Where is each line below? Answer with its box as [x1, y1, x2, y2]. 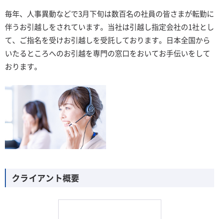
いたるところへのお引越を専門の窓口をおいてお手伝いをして [5, 48, 210, 58]
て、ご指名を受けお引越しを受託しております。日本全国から [5, 35, 210, 45]
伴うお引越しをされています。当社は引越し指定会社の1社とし [5, 22, 214, 32]
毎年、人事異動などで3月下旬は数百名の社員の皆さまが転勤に [5, 8, 214, 19]
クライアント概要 [12, 172, 80, 184]
